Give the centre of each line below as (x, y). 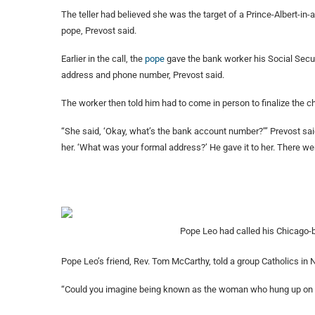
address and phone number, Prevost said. (143, 75)
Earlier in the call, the (103, 59)
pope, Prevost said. (99, 31)
